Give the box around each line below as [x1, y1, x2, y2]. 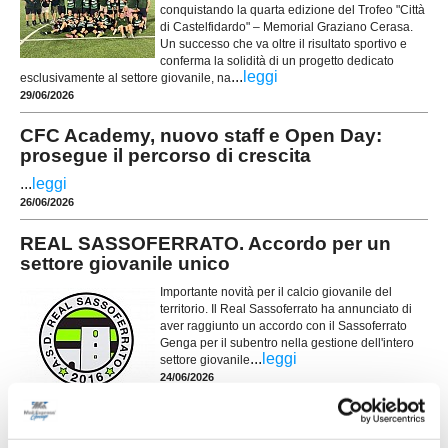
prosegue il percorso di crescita [20, 145, 311, 167]
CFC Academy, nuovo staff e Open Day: [20, 125, 382, 147]
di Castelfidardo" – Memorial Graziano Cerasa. [160, 19, 413, 34]
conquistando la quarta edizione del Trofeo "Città [160, 2, 425, 17]
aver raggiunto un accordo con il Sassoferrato [160, 319, 407, 333]
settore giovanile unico [20, 252, 230, 274]
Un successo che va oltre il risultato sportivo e [160, 36, 407, 51]
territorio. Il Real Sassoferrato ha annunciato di [160, 302, 412, 316]
